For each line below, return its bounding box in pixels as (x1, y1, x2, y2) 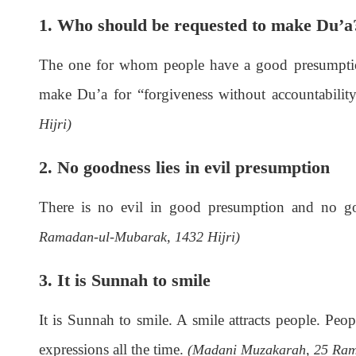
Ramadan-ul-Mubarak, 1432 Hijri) (38, 229, 240, 246)
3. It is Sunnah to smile (38, 270, 211, 291)
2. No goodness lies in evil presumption (38, 157, 330, 178)
